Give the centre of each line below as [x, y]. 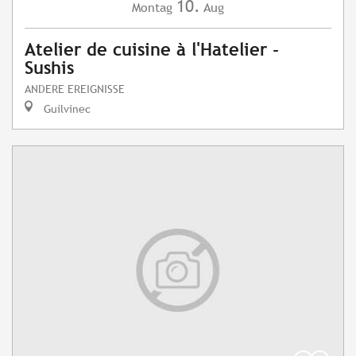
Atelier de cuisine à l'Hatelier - [152, 50]
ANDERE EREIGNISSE [75, 89]
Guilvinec [66, 109]
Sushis [49, 68]
